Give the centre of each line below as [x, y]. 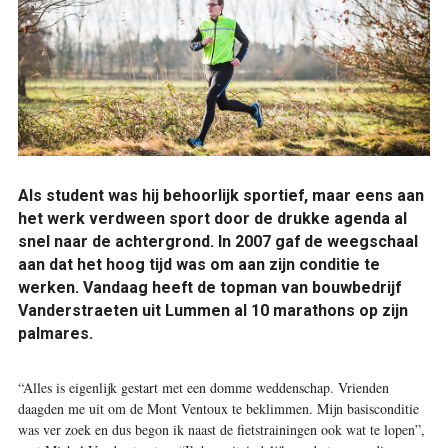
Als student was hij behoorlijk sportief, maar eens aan [220, 195]
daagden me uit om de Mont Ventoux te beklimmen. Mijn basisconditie [218, 408]
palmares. [55, 333]
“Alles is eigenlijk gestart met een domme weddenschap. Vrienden [203, 387]
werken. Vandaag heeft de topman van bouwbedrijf [209, 287]
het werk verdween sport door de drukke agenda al [212, 218]
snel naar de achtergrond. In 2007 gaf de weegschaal [217, 241]
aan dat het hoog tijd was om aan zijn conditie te [198, 264]
